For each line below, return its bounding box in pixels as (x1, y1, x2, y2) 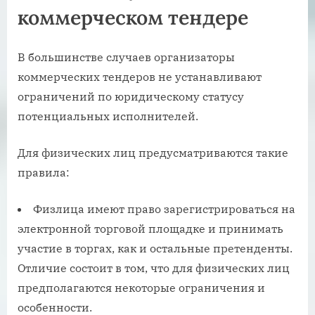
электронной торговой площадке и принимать (18, 221, 283, 236)
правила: (18, 165, 70, 179)
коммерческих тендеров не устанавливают (18, 69, 262, 84)
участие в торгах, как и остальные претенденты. (18, 240, 292, 255)
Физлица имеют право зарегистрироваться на (33, 201, 295, 216)
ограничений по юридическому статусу (18, 89, 244, 103)
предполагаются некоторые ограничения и (18, 280, 265, 295)
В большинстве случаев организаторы (18, 49, 235, 64)
